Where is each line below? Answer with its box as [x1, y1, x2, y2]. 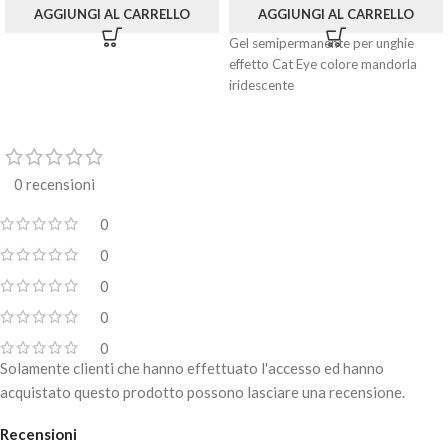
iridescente [229, 77, 294, 94]
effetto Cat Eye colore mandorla [229, 56, 417, 73]
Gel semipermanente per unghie [229, 35, 414, 52]
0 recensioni [14, 174, 95, 193]
